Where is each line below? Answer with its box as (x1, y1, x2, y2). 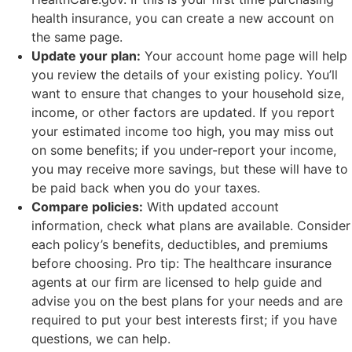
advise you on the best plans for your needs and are (31, 293, 343, 310)
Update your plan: (31, 48, 141, 64)
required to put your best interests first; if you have (31, 312, 337, 328)
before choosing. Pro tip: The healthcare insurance (31, 255, 332, 272)
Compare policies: (31, 199, 143, 215)
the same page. (31, 29, 123, 46)
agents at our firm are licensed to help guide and (31, 274, 322, 291)
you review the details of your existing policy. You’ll (31, 67, 338, 83)
